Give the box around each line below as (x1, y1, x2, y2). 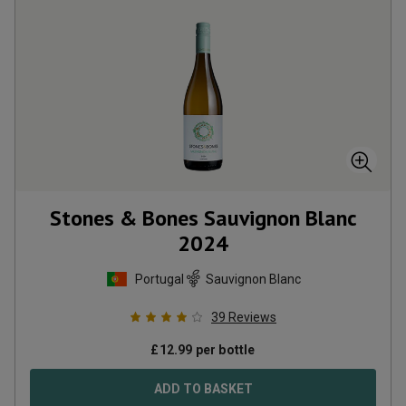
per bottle (192, 343, 256, 357)
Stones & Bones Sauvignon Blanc (49, 204, 357, 232)
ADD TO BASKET (153, 382, 253, 396)
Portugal (134, 271, 184, 286)
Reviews (228, 310, 276, 324)
